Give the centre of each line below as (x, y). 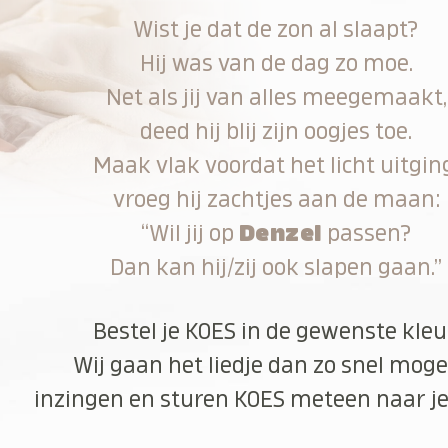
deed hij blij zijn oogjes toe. (276, 131)
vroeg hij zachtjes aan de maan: (276, 199)
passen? (366, 233)
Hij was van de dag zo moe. (276, 63)
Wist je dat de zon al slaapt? (276, 29)
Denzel (280, 233)
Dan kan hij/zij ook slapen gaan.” (276, 267)
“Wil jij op (189, 233)
